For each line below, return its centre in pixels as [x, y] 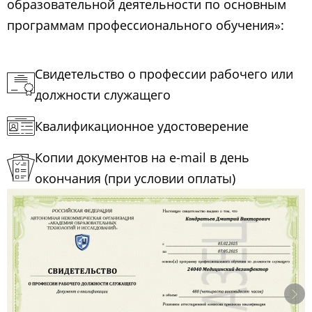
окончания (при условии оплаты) [135, 178]
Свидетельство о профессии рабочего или [164, 73]
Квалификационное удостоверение [142, 126]
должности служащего [103, 94]
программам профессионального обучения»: [146, 25]
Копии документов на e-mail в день [142, 157]
